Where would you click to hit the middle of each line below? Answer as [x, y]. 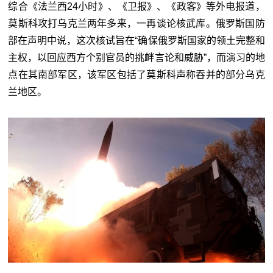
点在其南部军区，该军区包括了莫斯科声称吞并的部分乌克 [136, 75]
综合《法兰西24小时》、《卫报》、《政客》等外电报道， [136, 7]
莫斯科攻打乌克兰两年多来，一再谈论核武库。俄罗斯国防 [136, 24]
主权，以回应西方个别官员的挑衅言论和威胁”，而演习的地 [136, 58]
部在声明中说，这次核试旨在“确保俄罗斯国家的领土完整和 [136, 41]
